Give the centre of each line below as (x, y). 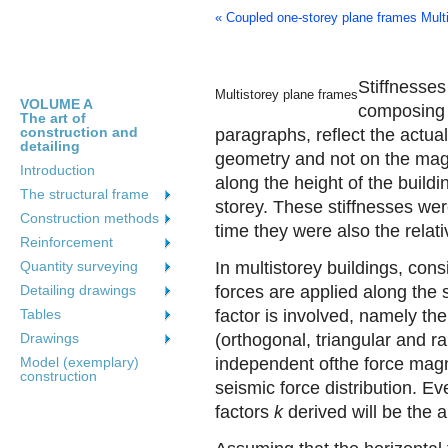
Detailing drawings (78, 290)
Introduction (57, 170)
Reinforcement (66, 242)
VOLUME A (56, 104)
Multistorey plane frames (286, 94)
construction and (79, 132)
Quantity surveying (79, 266)
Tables (40, 314)
